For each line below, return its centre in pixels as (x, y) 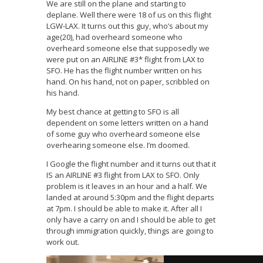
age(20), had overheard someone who (114, 37)
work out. (63, 242)
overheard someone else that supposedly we (128, 48)
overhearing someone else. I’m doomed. (118, 145)
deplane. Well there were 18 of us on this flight (129, 15)
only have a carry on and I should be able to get (131, 220)
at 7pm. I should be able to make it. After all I (124, 209)
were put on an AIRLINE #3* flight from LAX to (125, 60)
